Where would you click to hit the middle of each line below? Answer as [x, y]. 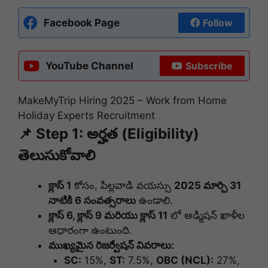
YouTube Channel [89, 66]
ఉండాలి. [154, 201]
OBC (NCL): [185, 261]
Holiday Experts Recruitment [86, 116]
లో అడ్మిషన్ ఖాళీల [206, 216]
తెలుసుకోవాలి [57, 156]
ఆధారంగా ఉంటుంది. [90, 231]
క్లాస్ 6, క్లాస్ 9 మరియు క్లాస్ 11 [108, 216]
